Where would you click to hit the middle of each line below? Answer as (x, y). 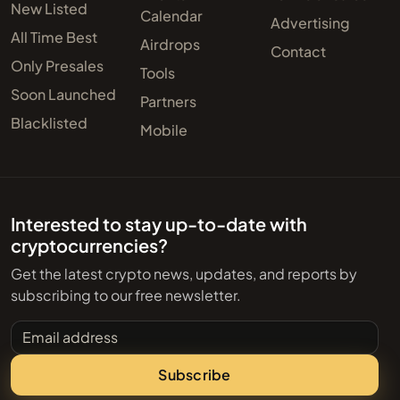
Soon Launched (63, 94)
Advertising (310, 22)
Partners (169, 101)
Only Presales (57, 65)
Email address (58, 329)
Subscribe (195, 375)
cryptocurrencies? (89, 245)
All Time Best (54, 37)
